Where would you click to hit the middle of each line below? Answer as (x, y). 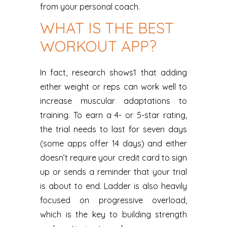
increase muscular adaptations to (113, 101)
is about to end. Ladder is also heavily (113, 186)
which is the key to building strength (113, 214)
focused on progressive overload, (113, 200)
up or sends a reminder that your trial (113, 172)
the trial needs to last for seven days (113, 129)
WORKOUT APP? (98, 46)
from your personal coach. (90, 6)
